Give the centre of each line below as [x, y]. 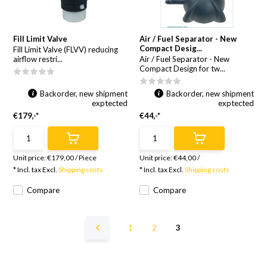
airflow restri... [38, 59]
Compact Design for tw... [182, 69]
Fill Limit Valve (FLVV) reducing [66, 49]
